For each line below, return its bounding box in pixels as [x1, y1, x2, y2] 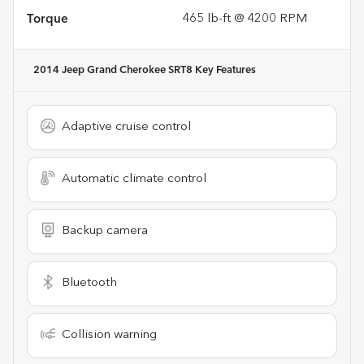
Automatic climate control [62, 172, 206, 185]
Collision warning [62, 328, 157, 341]
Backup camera [62, 224, 148, 237]
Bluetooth [62, 276, 117, 289]
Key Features [193, 64, 256, 76]
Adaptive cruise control [62, 120, 191, 133]
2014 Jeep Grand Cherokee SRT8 [33, 64, 193, 76]
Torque [27, 12, 68, 26]
